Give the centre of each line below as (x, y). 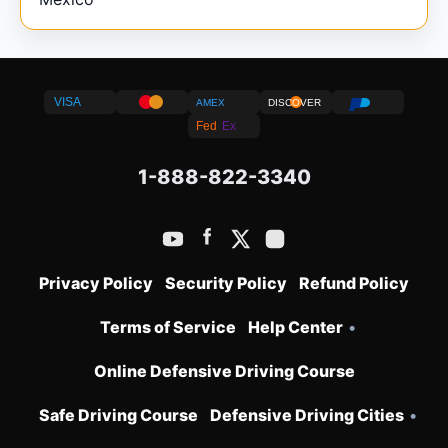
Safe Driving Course (118, 415)
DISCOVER (294, 102)
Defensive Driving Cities (306, 415)
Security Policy (226, 283)
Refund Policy (354, 283)
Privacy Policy (96, 283)
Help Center (295, 327)
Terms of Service (167, 327)
